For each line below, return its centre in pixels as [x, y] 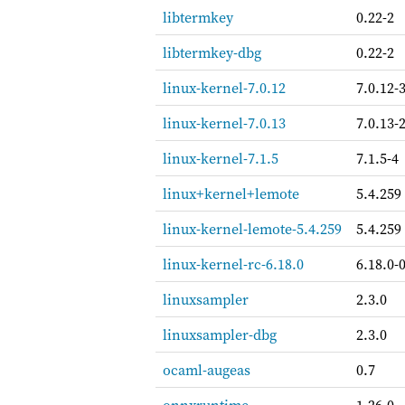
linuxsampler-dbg [220, 334]
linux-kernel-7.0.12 [224, 88]
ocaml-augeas [207, 370]
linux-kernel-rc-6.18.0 [233, 264]
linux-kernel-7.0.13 [224, 123]
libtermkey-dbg [212, 52]
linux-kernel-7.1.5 [221, 158]
